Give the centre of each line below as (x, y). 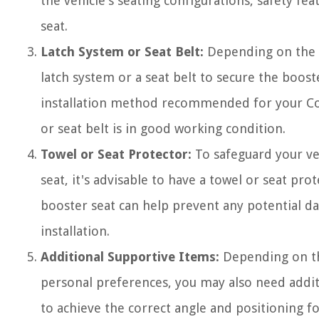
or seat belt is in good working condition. (163, 129)
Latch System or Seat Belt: (122, 52)
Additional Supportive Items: (130, 257)
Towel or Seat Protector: (116, 154)
